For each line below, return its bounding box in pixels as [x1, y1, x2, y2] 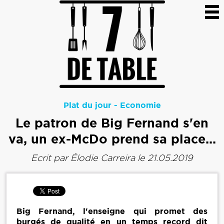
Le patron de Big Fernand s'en [15, 116, 208, 130]
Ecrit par [31, 153, 70, 163]
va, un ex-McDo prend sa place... [8, 132, 216, 146]
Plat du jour [63, 100, 111, 110]
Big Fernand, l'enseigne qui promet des [16, 206, 207, 215]
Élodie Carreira [70, 153, 135, 163]
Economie [119, 100, 161, 110]
